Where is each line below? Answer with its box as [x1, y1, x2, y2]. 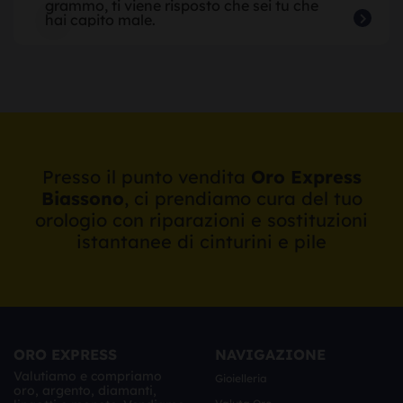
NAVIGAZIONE [215, 345, 326, 363]
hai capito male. [45, 10, 156, 29]
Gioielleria [215, 371, 267, 385]
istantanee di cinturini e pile [76, 229, 327, 253]
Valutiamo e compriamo [13, 367, 162, 384]
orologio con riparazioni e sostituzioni [35, 208, 368, 231]
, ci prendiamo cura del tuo [123, 186, 363, 210]
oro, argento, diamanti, [13, 381, 157, 399]
